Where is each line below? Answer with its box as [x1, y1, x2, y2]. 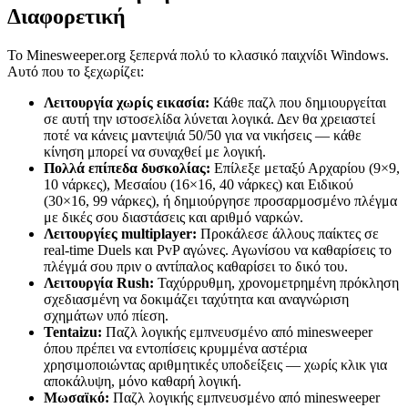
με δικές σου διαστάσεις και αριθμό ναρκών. [44, 209, 303, 225]
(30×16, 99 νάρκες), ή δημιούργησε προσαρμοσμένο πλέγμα [44, 192, 397, 209]
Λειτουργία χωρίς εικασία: [44, 94, 209, 110]
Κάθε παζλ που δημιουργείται [209, 94, 386, 110]
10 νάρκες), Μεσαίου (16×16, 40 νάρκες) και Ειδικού [44, 176, 353, 192]
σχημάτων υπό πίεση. [44, 307, 168, 323]
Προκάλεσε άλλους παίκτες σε [197, 225, 379, 241]
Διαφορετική [7, 4, 126, 28]
